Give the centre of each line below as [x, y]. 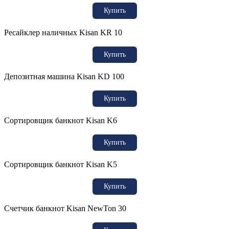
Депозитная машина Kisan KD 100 [64, 76]
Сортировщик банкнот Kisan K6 [61, 120]
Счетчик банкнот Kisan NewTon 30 [65, 208]
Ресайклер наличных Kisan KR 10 [63, 32]
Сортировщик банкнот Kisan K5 [61, 164]
